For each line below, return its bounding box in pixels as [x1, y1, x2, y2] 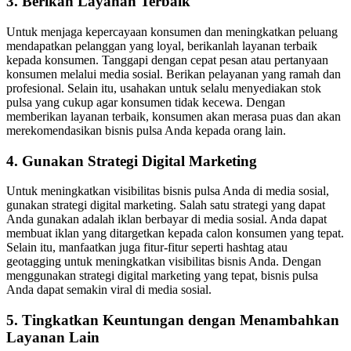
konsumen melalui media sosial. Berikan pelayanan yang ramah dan [6, 67, 341, 81]
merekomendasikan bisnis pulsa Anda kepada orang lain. [6, 123, 286, 137]
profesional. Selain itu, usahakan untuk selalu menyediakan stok [6, 81, 321, 95]
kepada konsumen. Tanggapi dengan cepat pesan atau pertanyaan [6, 52, 328, 67]
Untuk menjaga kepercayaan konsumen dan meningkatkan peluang [6, 24, 338, 38]
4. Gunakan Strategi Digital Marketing [6, 152, 257, 169]
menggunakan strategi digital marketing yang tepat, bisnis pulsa [6, 269, 318, 283]
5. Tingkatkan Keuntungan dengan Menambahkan [6, 312, 339, 329]
